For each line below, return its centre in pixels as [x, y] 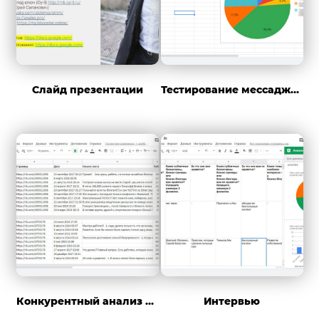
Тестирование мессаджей [294, 90]
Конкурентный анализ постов [149, 302]
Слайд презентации [87, 90]
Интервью [232, 302]
